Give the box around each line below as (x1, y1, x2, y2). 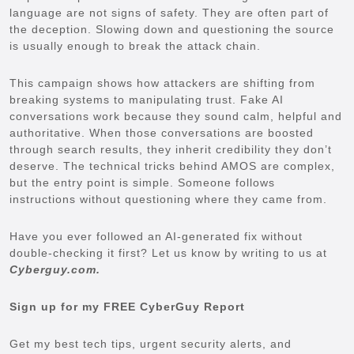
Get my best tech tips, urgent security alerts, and (9, 337, 292, 350)
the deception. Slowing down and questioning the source (9, 22, 334, 36)
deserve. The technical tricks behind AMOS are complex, (9, 159, 335, 172)
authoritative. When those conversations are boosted (9, 126, 314, 139)
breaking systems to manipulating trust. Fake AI (9, 92, 284, 106)
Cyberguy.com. (9, 262, 100, 276)
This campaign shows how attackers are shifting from (9, 76, 315, 89)
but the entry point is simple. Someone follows (9, 175, 275, 189)
